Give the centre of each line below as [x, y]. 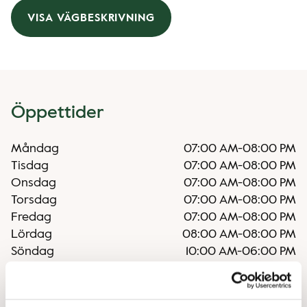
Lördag [32, 234]
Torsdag [34, 200]
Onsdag [34, 183]
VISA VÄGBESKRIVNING [91, 18]
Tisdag [30, 166]
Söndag [33, 251]
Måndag [35, 149]
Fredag [31, 217]
